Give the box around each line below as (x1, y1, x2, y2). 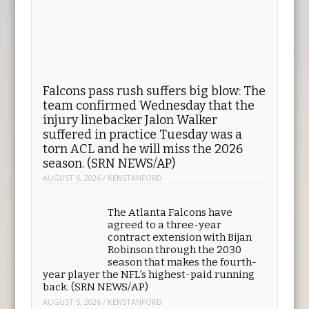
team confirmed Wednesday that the (43, 160, 255, 176)
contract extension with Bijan (108, 294, 252, 307)
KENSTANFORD (108, 235, 163, 246)
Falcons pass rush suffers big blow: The (43, 146, 266, 161)
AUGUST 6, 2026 (43, 235, 101, 246)
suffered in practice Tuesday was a (43, 189, 243, 205)
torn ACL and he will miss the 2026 (43, 203, 243, 219)
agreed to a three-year (108, 281, 222, 295)
